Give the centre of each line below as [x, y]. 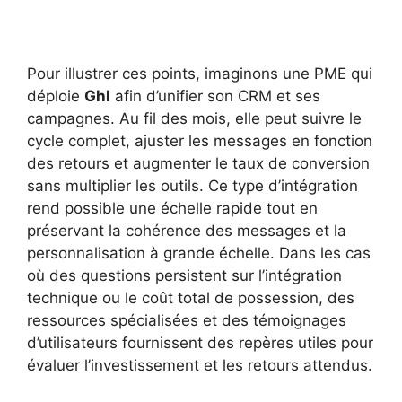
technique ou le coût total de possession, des [191, 298]
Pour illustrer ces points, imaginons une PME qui [200, 74]
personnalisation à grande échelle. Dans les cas [199, 253]
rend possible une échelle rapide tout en [172, 209]
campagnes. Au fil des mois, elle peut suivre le [194, 119]
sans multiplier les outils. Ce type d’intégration [192, 186]
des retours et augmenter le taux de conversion [198, 164]
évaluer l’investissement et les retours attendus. [200, 366]
